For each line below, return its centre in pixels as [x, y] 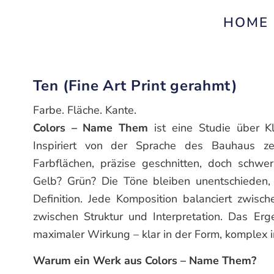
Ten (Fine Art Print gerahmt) [135, 85]
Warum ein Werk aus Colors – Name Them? [144, 261]
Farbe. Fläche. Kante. [84, 110]
